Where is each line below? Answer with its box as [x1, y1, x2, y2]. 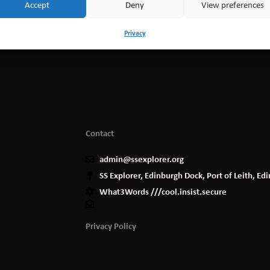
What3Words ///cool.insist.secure [99, 185, 227, 198]
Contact [86, 127, 114, 139]
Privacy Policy [86, 219, 136, 232]
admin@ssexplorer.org [99, 152, 184, 165]
